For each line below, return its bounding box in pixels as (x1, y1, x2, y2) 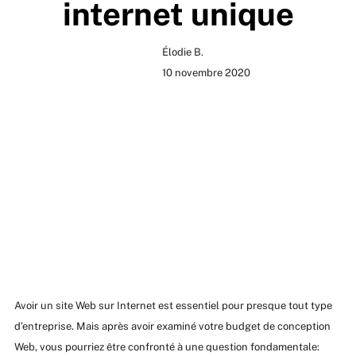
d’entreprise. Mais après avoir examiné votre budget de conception (14, 319, 331, 332)
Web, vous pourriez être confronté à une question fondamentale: (14, 340, 319, 353)
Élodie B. (161, 46, 203, 58)
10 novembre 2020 (161, 67, 250, 79)
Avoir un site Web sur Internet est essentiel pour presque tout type (14, 299, 332, 311)
